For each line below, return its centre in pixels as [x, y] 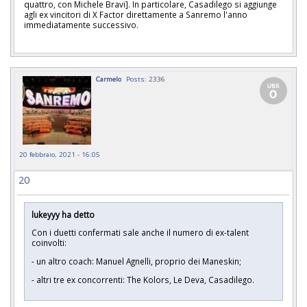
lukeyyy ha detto [63, 214]
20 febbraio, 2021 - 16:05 [60, 154]
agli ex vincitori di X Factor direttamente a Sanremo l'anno [136, 14]
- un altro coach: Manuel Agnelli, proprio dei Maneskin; [136, 261]
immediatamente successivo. [82, 24]
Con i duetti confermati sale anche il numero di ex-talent [140, 233]
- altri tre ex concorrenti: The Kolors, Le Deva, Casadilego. [143, 280]
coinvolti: [49, 243]
